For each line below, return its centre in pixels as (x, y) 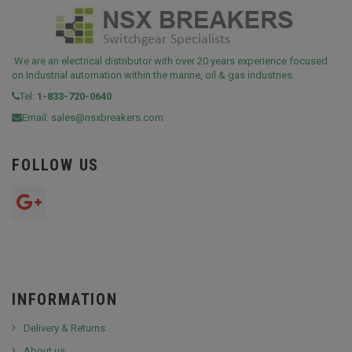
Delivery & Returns (64, 328)
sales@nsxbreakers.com (107, 118)
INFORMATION (65, 300)
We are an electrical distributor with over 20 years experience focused (170, 61)
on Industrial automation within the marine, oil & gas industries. (153, 75)
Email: (37, 118)
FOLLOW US (56, 165)
